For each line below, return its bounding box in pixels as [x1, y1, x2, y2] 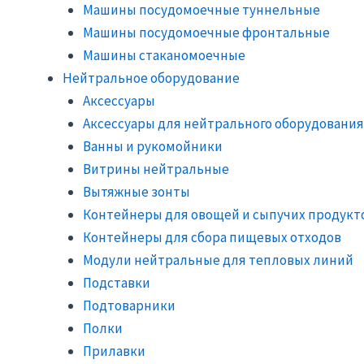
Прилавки [83, 341, 145, 360]
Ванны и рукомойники [83, 136, 223, 155]
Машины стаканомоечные [83, 45, 245, 64]
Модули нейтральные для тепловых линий [83, 250, 353, 269]
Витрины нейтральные [83, 159, 229, 178]
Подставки [83, 273, 150, 292]
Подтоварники [83, 296, 175, 314]
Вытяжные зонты [83, 182, 190, 201]
